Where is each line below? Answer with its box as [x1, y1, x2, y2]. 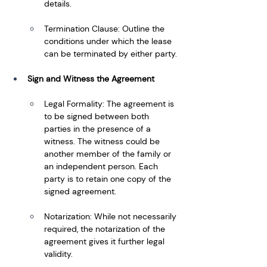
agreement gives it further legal [44, 235, 167, 247]
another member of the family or [44, 148, 173, 159]
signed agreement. [44, 185, 116, 197]
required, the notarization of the [44, 223, 167, 234]
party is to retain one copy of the [44, 173, 173, 184]
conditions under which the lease [44, 35, 174, 46]
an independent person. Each [44, 160, 160, 172]
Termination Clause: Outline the [44, 23, 167, 34]
